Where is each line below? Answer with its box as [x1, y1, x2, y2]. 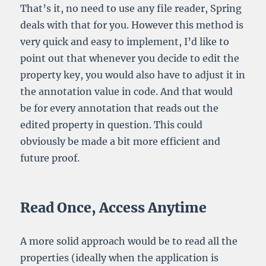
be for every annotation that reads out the [20, 102, 219, 115]
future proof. [20, 152, 80, 164]
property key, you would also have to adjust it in [20, 69, 246, 81]
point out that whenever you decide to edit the [20, 52, 240, 65]
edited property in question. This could [20, 119, 203, 131]
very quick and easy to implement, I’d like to [20, 36, 230, 48]
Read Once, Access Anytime [20, 199, 207, 217]
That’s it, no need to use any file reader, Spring [20, 2, 242, 15]
